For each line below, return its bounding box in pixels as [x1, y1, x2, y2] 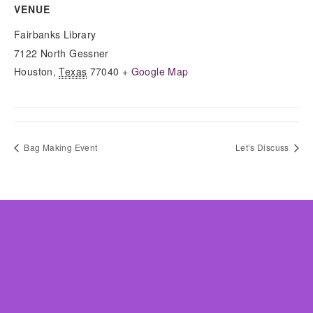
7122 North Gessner [14, 46, 109, 60]
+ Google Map [122, 64, 189, 78]
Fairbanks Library [14, 27, 96, 41]
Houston [14, 64, 53, 78]
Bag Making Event [22, 140, 98, 153]
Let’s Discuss [235, 140, 291, 153]
